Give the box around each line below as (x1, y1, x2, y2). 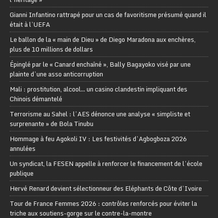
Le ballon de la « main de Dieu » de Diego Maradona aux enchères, (10, 34, 196, 45)
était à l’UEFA (10, 19, 50, 30)
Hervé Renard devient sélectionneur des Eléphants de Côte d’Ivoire (10, 183, 202, 194)
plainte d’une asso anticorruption (10, 69, 103, 80)
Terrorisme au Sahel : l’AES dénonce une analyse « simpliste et (10, 109, 190, 120)
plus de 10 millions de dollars (10, 44, 93, 55)
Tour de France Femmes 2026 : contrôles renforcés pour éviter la (10, 198, 197, 209)
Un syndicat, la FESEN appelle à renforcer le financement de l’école (10, 158, 202, 169)
